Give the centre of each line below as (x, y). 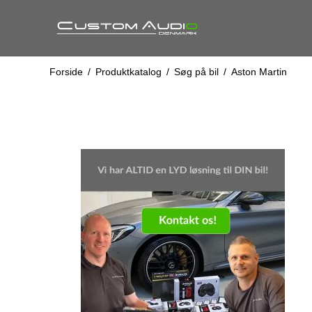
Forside (66, 72)
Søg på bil (196, 72)
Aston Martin (259, 72)
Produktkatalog (128, 72)
